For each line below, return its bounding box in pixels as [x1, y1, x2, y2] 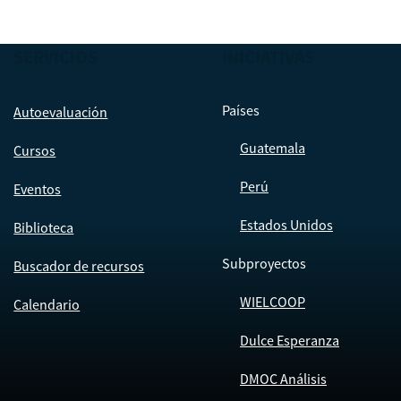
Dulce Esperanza [239, 331, 339, 350]
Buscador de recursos [13, 257, 145, 276]
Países [221, 101, 260, 120]
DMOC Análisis [239, 370, 327, 388]
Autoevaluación [13, 103, 108, 122]
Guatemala [239, 139, 305, 158]
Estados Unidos [239, 216, 333, 235]
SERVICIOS [13, 46, 98, 69]
